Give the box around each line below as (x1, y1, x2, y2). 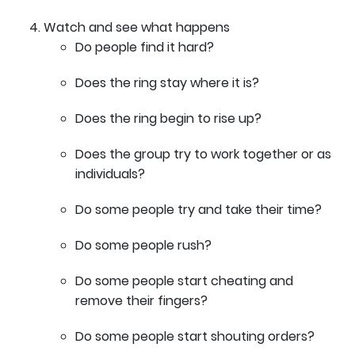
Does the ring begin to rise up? (75, 109, 261, 128)
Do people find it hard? (75, 37, 214, 56)
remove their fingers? (75, 291, 208, 310)
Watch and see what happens (44, 17, 230, 36)
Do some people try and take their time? (75, 200, 322, 219)
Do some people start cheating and (75, 271, 293, 290)
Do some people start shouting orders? (75, 326, 315, 345)
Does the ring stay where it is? (75, 73, 259, 92)
